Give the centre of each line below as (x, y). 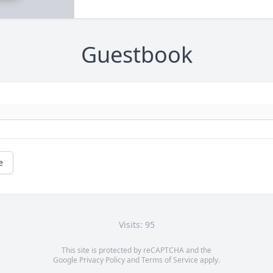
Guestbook (136, 55)
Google (66, 260)
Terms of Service (170, 260)
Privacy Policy (102, 260)
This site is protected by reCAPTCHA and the (136, 250)
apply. (209, 260)
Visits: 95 (136, 225)
